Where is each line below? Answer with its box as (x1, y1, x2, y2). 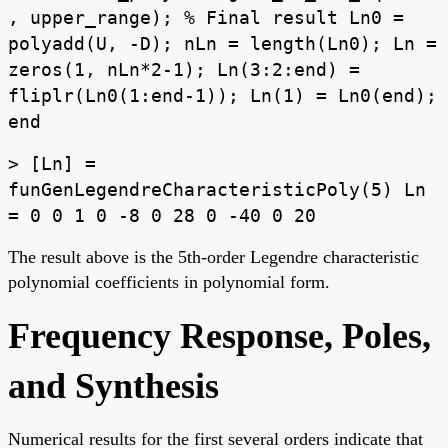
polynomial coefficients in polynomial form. (8, 272, 330, 293)
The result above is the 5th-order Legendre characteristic (8, 247, 419, 268)
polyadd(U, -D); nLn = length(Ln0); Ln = (8, 33, 437, 55)
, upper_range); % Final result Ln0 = (8, 7, 404, 29)
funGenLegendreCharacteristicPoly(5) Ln (8, 179, 426, 201)
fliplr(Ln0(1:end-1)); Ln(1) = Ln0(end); (8, 85, 437, 107)
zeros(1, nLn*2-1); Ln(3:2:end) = (8, 59, 360, 81)
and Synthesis (8, 366, 219, 407)
